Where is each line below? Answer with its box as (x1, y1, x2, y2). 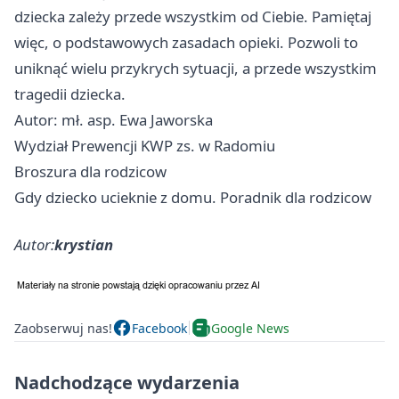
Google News (211, 319, 289, 337)
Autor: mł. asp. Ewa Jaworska (14, 110, 213, 130)
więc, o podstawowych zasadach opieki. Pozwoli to (14, 32, 358, 53)
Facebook (132, 319, 187, 337)
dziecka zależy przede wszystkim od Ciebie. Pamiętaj (14, 6, 371, 27)
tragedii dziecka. (14, 84, 126, 104)
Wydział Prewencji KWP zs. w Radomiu (14, 135, 275, 156)
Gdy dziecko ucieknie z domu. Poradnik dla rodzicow (14, 187, 371, 208)
